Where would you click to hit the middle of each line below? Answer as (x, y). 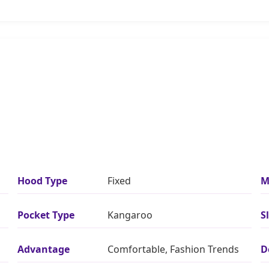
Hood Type (42, 180)
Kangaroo (130, 215)
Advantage (44, 249)
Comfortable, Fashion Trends (173, 249)
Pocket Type (46, 215)
